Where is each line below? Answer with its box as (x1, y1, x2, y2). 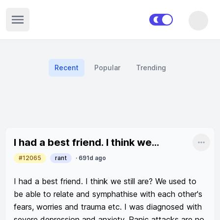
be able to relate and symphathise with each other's (14, 189, 202, 199)
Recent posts (5, 115, 101, 133)
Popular (94, 63, 120, 72)
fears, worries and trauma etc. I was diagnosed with (14, 202, 202, 212)
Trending (136, 63, 166, 72)
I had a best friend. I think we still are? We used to (14, 176, 196, 186)
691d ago (79, 154, 106, 162)
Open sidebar (17, 19, 62, 28)
